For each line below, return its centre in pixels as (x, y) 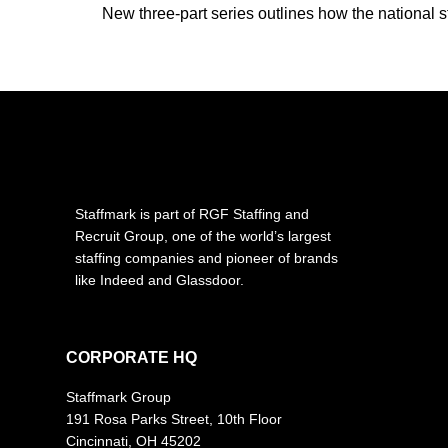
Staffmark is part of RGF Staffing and (191, 213)
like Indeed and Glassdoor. (159, 279)
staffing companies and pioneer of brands (206, 257)
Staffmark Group (119, 396)
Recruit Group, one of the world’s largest (202, 235)
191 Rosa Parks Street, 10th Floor (174, 418)
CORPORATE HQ (132, 357)
